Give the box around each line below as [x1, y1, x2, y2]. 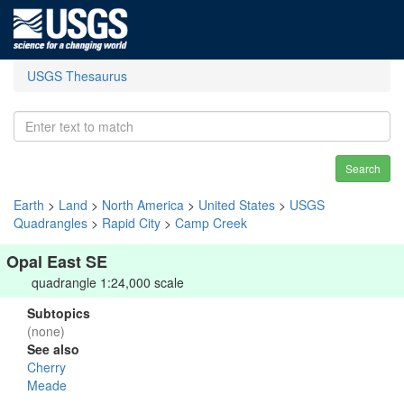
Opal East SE [6, 250, 107, 273]
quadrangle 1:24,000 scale [32, 273, 184, 291]
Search [345, 161, 381, 176]
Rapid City [102, 214, 161, 232]
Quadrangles [14, 214, 87, 232]
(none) [27, 322, 65, 340]
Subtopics [27, 304, 90, 322]
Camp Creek [175, 214, 247, 232]
